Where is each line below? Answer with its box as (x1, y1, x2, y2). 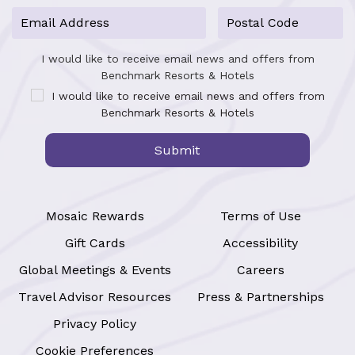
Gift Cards (64, 235, 125, 250)
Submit (155, 142, 200, 158)
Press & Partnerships (197, 288, 324, 304)
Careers (236, 261, 284, 277)
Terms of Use (219, 208, 301, 223)
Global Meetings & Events (18, 261, 171, 277)
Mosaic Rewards (45, 208, 144, 223)
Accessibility (223, 235, 298, 250)
